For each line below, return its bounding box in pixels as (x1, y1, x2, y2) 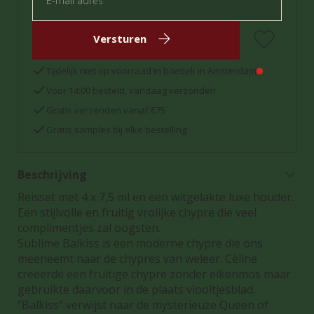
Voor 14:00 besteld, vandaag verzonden (46, 84, 216, 97)
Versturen (93, 32, 146, 46)
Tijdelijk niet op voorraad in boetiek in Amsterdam (46, 64, 257, 77)
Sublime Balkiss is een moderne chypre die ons (18, 235, 263, 251)
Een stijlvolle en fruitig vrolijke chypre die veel (18, 205, 257, 220)
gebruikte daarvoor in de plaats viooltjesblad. (18, 282, 255, 297)
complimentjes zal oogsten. (18, 220, 161, 235)
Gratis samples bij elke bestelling (46, 123, 186, 136)
